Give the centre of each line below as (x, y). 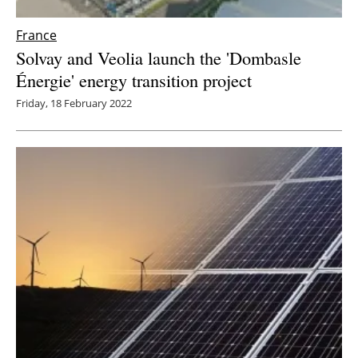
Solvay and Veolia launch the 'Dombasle (159, 58)
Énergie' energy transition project (134, 80)
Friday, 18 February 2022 (74, 103)
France (36, 36)
